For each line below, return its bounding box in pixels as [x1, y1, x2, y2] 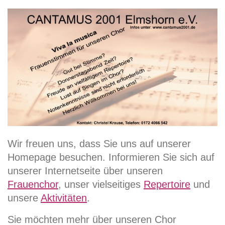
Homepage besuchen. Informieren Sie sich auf [8, 152, 214, 163]
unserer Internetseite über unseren [8, 165, 163, 177]
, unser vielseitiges [58, 179, 144, 190]
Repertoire [144, 179, 190, 190]
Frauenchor [8, 179, 58, 190]
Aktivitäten [41, 192, 87, 204]
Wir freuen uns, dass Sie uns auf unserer [8, 138, 191, 150]
